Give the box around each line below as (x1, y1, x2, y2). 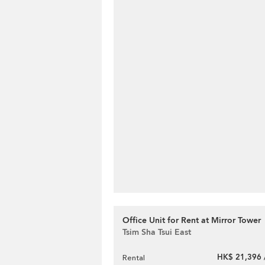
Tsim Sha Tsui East (122, 227, 191, 238)
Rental (122, 253, 145, 262)
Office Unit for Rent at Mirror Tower (122, 215, 261, 226)
